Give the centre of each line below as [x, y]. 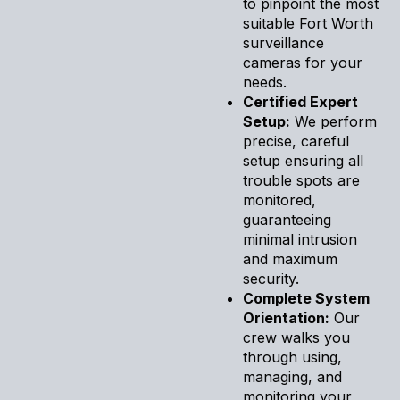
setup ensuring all [303, 160]
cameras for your [303, 62]
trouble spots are [301, 180]
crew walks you [296, 337]
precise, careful [296, 141]
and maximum [290, 258]
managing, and [292, 376]
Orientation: [286, 317]
